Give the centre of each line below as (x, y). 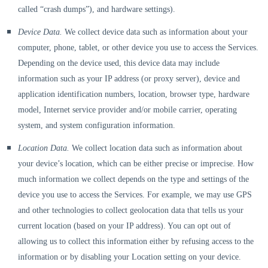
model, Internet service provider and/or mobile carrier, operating (127, 110)
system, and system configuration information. (97, 125)
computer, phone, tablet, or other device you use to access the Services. (138, 48)
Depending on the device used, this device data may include (119, 63)
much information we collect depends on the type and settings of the (133, 179)
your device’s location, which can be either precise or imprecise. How (136, 164)
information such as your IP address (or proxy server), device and (129, 79)
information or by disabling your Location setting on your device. (130, 257)
